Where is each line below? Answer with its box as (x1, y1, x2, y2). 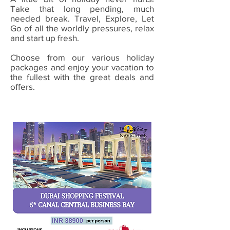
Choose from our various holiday (10, 52, 154, 62)
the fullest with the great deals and (10, 72, 154, 82)
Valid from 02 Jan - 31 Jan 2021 (25, 103, 137, 112)
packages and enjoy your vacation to (10, 62, 154, 72)
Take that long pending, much (10, 4, 154, 13)
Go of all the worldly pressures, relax (10, 23, 154, 33)
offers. (10, 82, 35, 91)
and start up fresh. (10, 33, 79, 43)
